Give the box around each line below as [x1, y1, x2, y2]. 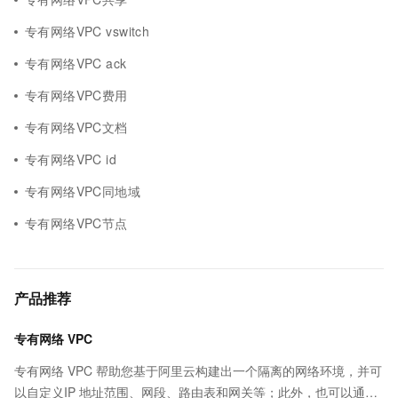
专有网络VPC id [25, 150, 117, 168]
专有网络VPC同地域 [25, 182, 141, 200]
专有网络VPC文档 [25, 118, 128, 136]
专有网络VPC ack [25, 54, 127, 72]
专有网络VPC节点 [25, 214, 128, 232]
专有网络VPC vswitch [25, 22, 150, 40]
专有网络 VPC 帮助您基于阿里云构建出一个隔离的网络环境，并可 [14, 362, 382, 379]
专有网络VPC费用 [25, 86, 128, 104]
